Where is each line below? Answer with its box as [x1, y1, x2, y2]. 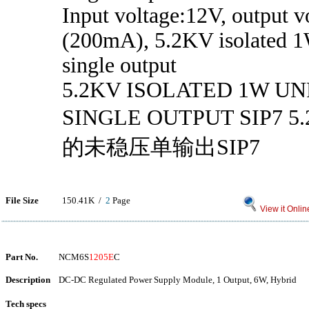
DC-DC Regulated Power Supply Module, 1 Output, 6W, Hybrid [59, 275, 297, 285]
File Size [6, 195, 39, 206]
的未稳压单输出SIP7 [62, 135, 260, 159]
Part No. [6, 252, 38, 262]
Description [6, 275, 50, 285]
